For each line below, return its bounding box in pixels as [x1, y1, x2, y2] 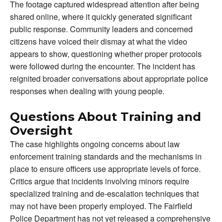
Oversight [10, 123, 72, 138]
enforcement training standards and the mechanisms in [10, 150, 202, 162]
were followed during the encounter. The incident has [10, 60, 195, 72]
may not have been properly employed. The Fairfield [10, 200, 192, 212]
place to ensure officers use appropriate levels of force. [10, 163, 201, 174]
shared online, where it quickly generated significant [10, 10, 192, 22]
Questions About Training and [10, 109, 201, 124]
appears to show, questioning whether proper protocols [10, 48, 202, 59]
